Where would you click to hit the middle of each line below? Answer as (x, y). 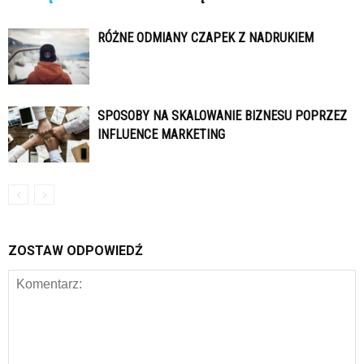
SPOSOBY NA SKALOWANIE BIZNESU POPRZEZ (222, 116)
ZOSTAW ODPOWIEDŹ (76, 251)
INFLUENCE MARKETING (161, 135)
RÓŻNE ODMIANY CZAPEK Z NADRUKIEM (206, 38)
